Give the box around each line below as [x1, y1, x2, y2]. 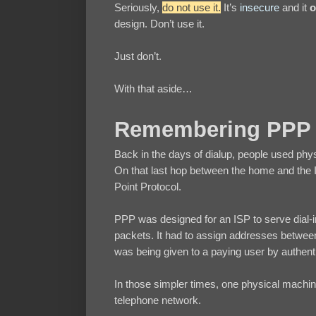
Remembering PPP [114, 117, 311, 142]
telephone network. [114, 294, 201, 307]
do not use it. [162, 1, 221, 14]
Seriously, [114, 1, 162, 14]
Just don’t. [114, 50, 162, 63]
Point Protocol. [114, 181, 181, 193]
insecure [240, 1, 279, 14]
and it [279, 1, 310, 14]
